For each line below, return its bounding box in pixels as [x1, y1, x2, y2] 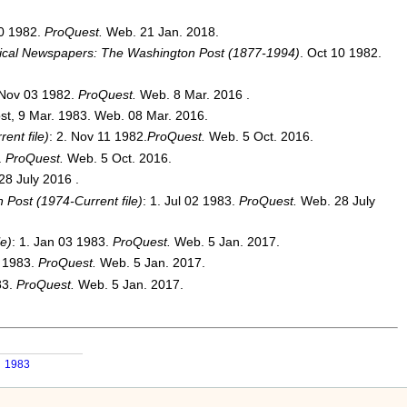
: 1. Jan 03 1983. [11, 234, 113, 249]
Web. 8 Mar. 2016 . [139, 86, 250, 102]
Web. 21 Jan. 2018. [105, 24, 219, 39]
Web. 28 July [300, 193, 375, 208]
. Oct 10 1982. [299, 45, 382, 61]
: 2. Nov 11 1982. [48, 129, 147, 144]
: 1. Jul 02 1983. [142, 193, 239, 208]
